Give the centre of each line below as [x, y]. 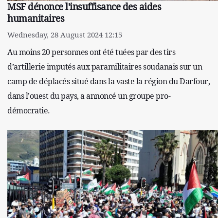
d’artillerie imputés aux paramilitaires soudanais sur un [105, 66]
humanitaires [36, 18]
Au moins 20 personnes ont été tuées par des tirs [91, 52]
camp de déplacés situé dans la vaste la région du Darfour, [109, 81]
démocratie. [29, 110]
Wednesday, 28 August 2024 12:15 [65, 34]
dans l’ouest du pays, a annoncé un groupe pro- [89, 96]
